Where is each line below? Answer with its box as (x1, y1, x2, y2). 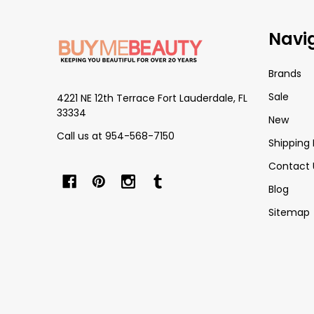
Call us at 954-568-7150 (57, 129, 175, 143)
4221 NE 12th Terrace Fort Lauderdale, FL (57, 91, 247, 105)
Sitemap (268, 205, 310, 219)
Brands (268, 67, 301, 81)
